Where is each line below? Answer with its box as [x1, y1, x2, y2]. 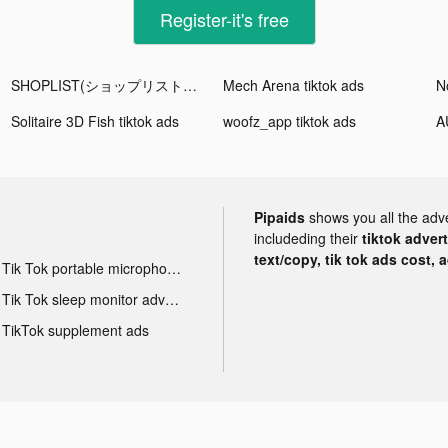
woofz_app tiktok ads [223, 110, 357, 131]
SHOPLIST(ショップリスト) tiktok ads [183, 74, 198, 95]
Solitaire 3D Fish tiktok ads [11, 110, 180, 131]
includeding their [254, 227, 362, 248]
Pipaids [254, 206, 305, 227]
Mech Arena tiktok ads [223, 74, 365, 95]
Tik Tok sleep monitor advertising [164, 288, 179, 309]
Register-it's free [159, 5, 289, 32]
